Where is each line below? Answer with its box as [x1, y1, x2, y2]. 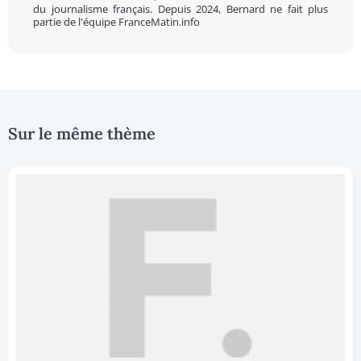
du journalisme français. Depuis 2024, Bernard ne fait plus [33, 2, 328, 16]
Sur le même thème [8, 123, 156, 143]
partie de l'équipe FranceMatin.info [33, 15, 200, 29]
